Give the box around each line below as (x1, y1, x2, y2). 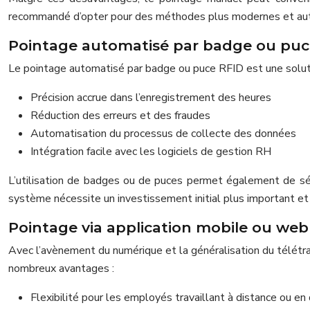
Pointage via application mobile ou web (8, 218, 309, 236)
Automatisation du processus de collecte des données (30, 125, 296, 141)
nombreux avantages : (8, 260, 114, 276)
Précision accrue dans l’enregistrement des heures (30, 89, 271, 105)
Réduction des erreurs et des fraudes (30, 107, 210, 123)
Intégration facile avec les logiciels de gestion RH (30, 143, 271, 159)
